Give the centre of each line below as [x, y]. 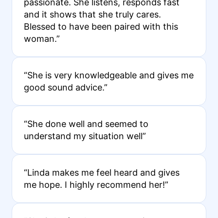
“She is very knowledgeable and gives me [109, 75]
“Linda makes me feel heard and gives [101, 172]
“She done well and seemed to [86, 124]
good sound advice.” [65, 87]
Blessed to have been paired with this [101, 26]
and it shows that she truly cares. [92, 14]
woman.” [42, 38]
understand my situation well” [85, 136]
